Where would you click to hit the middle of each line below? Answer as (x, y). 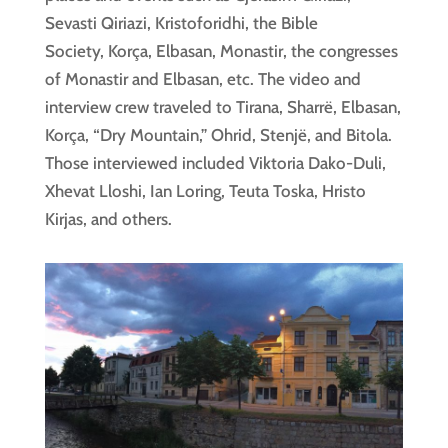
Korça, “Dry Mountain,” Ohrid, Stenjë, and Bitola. (218, 135)
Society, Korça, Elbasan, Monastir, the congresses (221, 51)
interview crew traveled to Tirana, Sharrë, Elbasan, (222, 107)
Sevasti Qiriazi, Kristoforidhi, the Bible (181, 23)
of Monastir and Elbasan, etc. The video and (202, 79)
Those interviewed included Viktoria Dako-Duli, (215, 163)
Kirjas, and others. (108, 219)
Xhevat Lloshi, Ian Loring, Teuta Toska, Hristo (205, 191)
